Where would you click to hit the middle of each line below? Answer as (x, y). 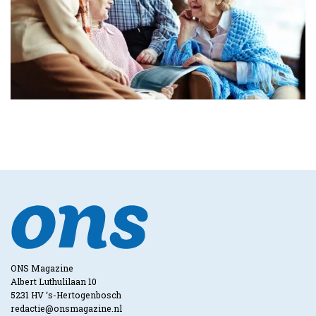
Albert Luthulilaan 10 (54, 282)
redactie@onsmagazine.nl (66, 309)
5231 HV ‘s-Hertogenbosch (66, 295)
